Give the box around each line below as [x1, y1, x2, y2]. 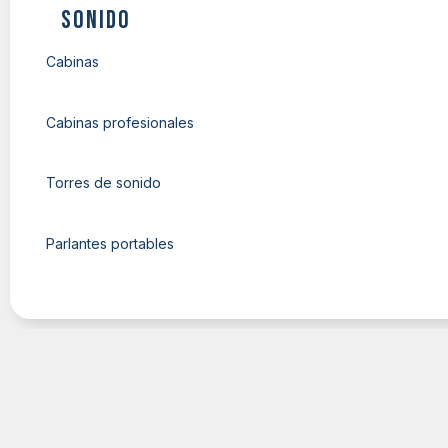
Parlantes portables [46, 234, 174, 252]
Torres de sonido [46, 174, 161, 191]
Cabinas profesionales [46, 113, 194, 131]
